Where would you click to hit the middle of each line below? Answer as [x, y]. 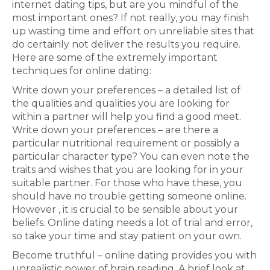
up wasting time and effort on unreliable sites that [133, 31]
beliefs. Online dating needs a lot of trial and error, [132, 223]
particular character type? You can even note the [131, 156]
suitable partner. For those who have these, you [127, 183]
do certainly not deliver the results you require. [126, 44]
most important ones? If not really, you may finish [130, 18]
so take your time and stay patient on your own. [127, 236]
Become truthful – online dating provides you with [134, 255]
